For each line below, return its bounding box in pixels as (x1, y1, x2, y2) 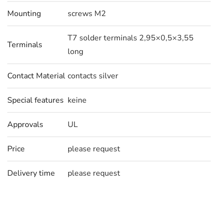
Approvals (7, 119, 43, 130)
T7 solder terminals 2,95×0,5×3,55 (68, 33, 194, 44)
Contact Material (7, 71, 65, 82)
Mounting (7, 8, 41, 19)
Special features (7, 95, 64, 106)
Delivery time (7, 168, 55, 179)
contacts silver (68, 71, 118, 82)
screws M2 (68, 8, 106, 19)
